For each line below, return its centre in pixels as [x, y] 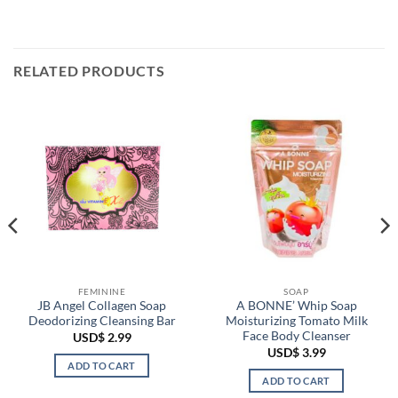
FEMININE [102, 291]
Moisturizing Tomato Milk [296, 321]
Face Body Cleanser [296, 336]
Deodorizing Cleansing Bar [102, 321]
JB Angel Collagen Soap [102, 306]
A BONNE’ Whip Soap [296, 306]
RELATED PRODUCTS [89, 70]
